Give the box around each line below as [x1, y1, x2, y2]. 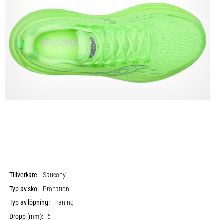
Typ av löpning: [9, 198, 50, 207]
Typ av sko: [9, 184, 39, 193]
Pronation [43, 184, 70, 193]
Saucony [43, 170, 66, 179]
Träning [54, 198, 74, 207]
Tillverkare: [9, 170, 39, 179]
